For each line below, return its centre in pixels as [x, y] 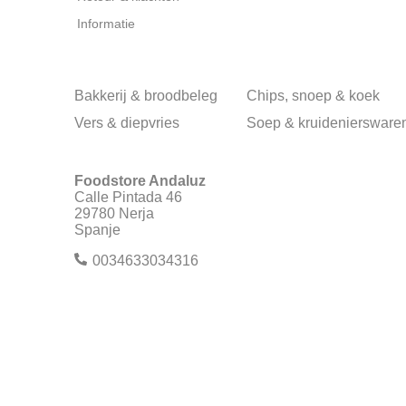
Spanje [97, 230]
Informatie [106, 24]
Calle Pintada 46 [128, 197]
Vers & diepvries [127, 123]
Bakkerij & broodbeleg [146, 96]
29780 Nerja [114, 213]
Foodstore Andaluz [140, 181]
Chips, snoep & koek [313, 96]
